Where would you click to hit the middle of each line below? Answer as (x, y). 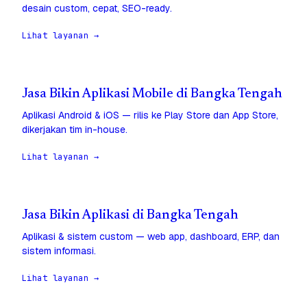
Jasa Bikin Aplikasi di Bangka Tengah (130, 216)
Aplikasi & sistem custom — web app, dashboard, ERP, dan (151, 237)
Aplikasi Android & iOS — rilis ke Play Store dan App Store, (150, 115)
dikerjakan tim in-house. (75, 130)
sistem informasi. (59, 251)
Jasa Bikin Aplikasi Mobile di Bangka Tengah (152, 95)
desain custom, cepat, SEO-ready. (97, 9)
